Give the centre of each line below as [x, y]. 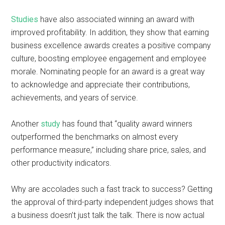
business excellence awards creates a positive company [111, 45]
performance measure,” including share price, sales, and [109, 150]
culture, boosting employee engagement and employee [109, 59]
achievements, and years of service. [75, 98]
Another [26, 124]
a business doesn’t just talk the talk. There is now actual [108, 215]
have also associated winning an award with [117, 19]
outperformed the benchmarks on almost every [95, 137]
